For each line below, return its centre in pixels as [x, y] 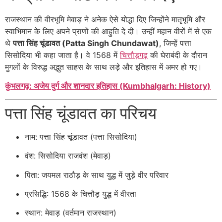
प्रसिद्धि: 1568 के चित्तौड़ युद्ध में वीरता [81, 194]
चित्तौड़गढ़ [134, 55]
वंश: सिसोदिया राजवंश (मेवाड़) [68, 156]
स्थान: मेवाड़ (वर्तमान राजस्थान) [71, 213]
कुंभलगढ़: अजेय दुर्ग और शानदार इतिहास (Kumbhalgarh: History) [108, 86]
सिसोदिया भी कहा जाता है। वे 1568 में [62, 55]
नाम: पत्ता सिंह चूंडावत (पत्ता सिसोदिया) [81, 137]
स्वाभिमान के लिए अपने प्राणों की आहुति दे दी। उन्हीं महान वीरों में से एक [108, 31]
